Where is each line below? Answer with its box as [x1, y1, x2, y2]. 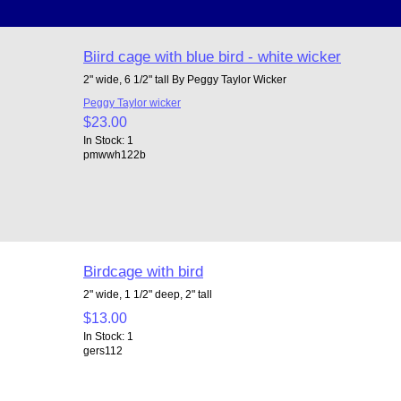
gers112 [82, 344, 123, 356]
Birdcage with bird [82, 261, 203, 280]
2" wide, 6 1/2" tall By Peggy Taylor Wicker [82, 73, 286, 85]
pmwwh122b [82, 148, 146, 160]
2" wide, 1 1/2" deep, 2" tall [82, 287, 212, 300]
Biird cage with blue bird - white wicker [82, 47, 341, 65]
